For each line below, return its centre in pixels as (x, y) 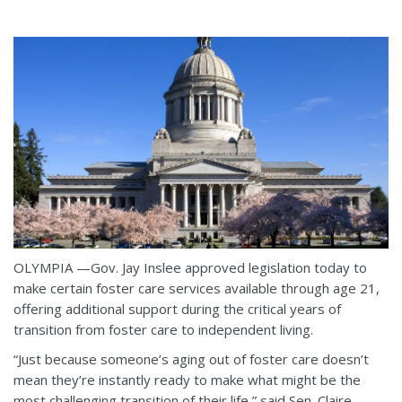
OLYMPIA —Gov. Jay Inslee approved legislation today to (190, 267)
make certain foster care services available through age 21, (197, 288)
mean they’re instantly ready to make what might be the (187, 379)
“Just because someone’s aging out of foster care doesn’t (191, 358)
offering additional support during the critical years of (177, 308)
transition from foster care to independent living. (163, 329)
